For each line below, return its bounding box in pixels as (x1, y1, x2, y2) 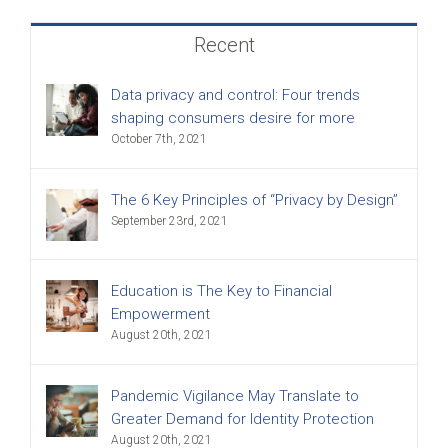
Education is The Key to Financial (111, 282, 332, 300)
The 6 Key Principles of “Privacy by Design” (111, 191, 398, 209)
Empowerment (111, 305, 210, 323)
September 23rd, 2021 (111, 214, 228, 228)
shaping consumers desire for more (111, 109, 355, 127)
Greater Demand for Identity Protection (111, 410, 374, 428)
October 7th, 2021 (111, 132, 207, 146)
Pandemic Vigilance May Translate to (111, 387, 359, 405)
